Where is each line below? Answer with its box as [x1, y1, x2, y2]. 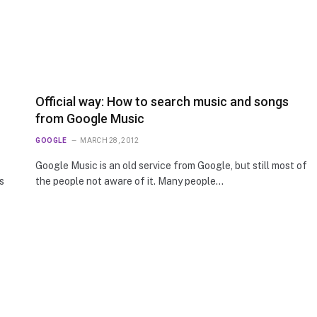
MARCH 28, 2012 [80, 136, 139, 144]
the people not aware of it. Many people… [35, 175, 224, 187]
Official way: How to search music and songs [35, 93, 289, 109]
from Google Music [35, 110, 144, 126]
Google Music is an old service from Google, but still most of [35, 159, 307, 171]
